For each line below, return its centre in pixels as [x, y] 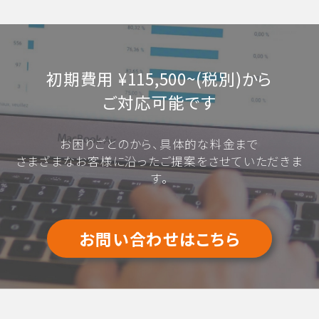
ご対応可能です [159, 101]
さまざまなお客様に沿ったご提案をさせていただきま [159, 161]
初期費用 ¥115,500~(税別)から [159, 78]
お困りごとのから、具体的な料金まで [159, 144]
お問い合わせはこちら [159, 238]
